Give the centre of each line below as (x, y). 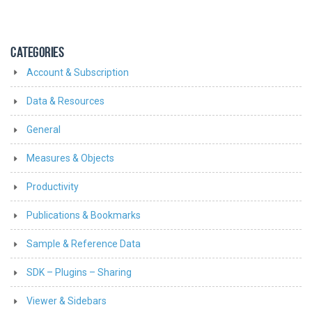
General (44, 130)
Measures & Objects (70, 158)
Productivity (53, 187)
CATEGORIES (37, 53)
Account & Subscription (78, 73)
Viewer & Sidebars (67, 301)
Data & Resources (65, 101)
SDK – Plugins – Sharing (79, 273)
